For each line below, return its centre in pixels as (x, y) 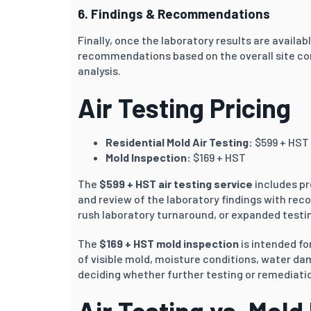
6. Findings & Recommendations (174, 13)
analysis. (99, 70)
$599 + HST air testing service (176, 183)
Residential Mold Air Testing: (179, 142)
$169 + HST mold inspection (169, 243)
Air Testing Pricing (184, 107)
